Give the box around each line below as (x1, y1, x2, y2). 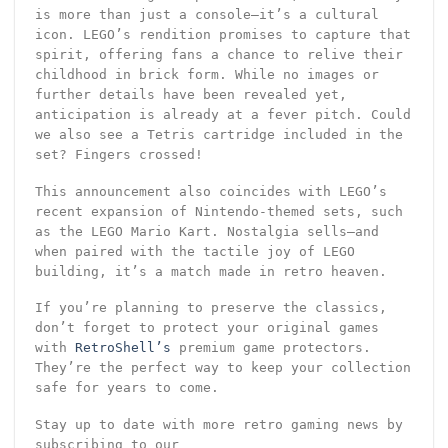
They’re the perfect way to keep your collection (34, 360, 411, 376)
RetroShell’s (74, 340, 171, 356)
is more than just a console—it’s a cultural (34, 6, 379, 22)
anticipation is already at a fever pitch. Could (34, 106, 411, 122)
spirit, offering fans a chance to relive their (34, 46, 403, 62)
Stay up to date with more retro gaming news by (34, 417, 403, 433)
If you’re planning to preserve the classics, (34, 300, 387, 316)
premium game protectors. (170, 340, 371, 356)
